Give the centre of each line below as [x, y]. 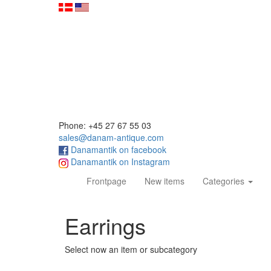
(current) [142, 180]
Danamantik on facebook [117, 149]
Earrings [105, 225]
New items [165, 181]
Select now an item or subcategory [131, 249]
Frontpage [106, 181]
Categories [225, 181]
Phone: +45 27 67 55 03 [105, 125]
